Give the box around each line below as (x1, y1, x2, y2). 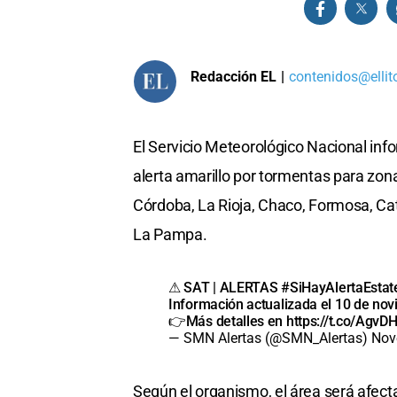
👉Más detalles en (168, 313, 286, 331)
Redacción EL (191, 67, 276, 85)
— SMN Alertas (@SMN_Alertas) (168, 330, 371, 347)
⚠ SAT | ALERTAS (168, 279, 282, 297)
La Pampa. (133, 225, 207, 245)
